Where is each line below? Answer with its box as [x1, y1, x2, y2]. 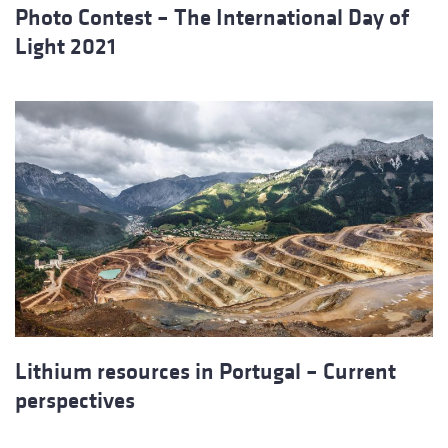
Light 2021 [15, 34, 116, 60]
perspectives [15, 387, 135, 413]
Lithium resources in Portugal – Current [15, 358, 396, 384]
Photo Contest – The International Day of [15, 5, 409, 31]
